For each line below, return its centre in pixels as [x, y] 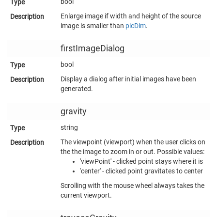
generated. [77, 88]
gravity [74, 111]
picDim [136, 25]
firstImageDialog [93, 48]
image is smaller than [93, 25]
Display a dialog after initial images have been [128, 79]
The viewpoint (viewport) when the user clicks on [133, 142]
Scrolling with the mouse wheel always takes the [132, 185]
